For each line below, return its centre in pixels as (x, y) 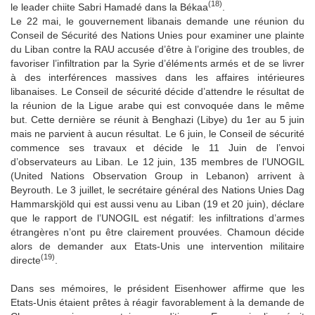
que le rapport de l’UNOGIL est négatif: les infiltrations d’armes (157, 218)
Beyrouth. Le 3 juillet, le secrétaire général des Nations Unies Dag (157, 189)
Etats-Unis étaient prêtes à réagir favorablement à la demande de (157, 302)
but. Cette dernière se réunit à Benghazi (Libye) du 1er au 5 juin (157, 119)
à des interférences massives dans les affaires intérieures (157, 77)
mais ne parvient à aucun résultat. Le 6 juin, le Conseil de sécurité (157, 133)
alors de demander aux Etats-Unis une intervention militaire (157, 246)
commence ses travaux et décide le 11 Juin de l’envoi (157, 147)
